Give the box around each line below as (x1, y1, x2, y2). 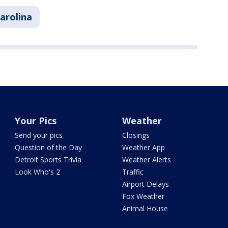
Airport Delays (122, 179, 169, 189)
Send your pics (15, 130, 63, 140)
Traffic (122, 167, 144, 177)
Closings (122, 130, 150, 140)
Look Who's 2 (15, 167, 61, 177)
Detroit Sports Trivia (15, 155, 82, 165)
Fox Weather (122, 191, 164, 202)
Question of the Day (15, 142, 82, 153)
